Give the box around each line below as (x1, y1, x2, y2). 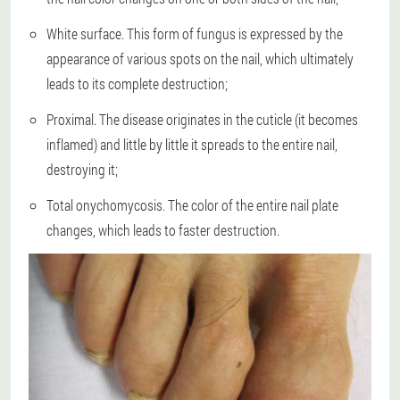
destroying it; (46, 160, 118, 179)
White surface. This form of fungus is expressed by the (46, 24, 343, 43)
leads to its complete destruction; (46, 74, 228, 93)
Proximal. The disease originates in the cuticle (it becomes (46, 110, 358, 129)
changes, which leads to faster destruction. (46, 221, 279, 239)
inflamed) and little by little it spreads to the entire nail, (46, 135, 337, 154)
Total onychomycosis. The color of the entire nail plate (46, 196, 338, 214)
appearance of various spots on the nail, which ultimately (46, 49, 354, 68)
